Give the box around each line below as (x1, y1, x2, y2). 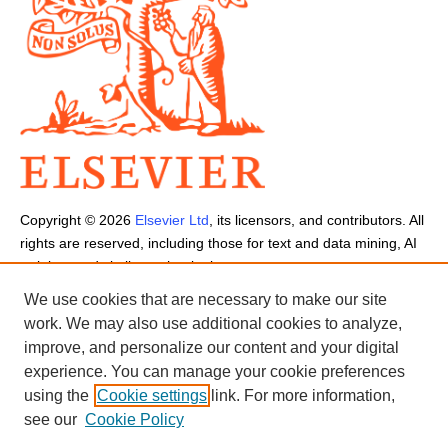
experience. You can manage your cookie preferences (24, 363, 405, 380)
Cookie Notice (271, 304, 359, 321)
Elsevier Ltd (135, 212, 209, 229)
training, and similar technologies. (20, 258, 232, 275)
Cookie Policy (85, 411, 184, 428)
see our (24, 411, 77, 428)
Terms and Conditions (20, 304, 158, 321)
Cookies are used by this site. (20, 281, 210, 298)
